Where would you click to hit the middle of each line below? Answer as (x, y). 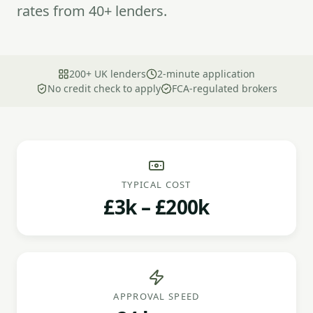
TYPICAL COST (156, 184)
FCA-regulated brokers (224, 88)
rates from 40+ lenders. (92, 11)
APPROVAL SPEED (156, 296)
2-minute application (206, 74)
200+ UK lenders (108, 74)
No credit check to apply (104, 88)
